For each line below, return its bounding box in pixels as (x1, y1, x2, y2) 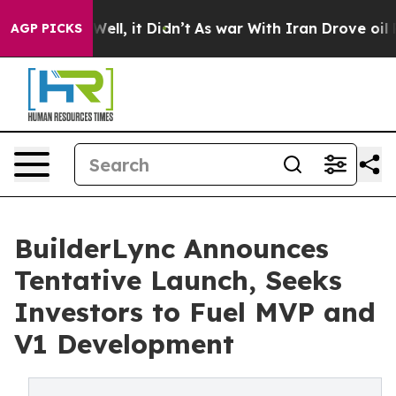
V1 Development (14, 327, 234, 361)
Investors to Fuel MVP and (14, 295, 376, 329)
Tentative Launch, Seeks (14, 263, 342, 297)
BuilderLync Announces (14, 232, 329, 265)
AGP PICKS (11, 20, 82, 36)
